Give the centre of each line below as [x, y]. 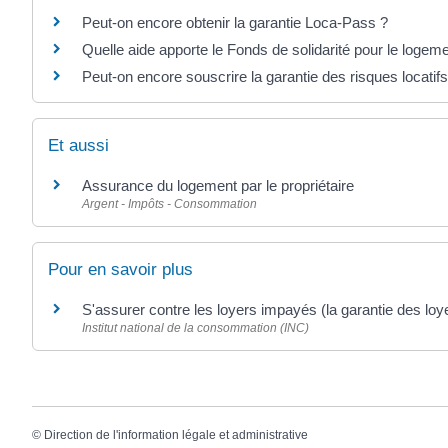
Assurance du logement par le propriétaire [218, 185]
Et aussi [78, 145]
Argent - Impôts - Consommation [169, 203]
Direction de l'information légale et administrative [176, 435]
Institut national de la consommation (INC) [195, 327]
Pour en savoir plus [120, 269]
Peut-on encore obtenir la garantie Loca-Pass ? [235, 23]
